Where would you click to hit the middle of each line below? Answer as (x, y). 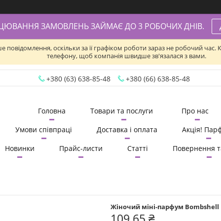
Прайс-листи (81, 148)
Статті (138, 148)
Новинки (20, 148)
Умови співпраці (44, 130)
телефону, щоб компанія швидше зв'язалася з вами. (127, 56)
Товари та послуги (122, 111)
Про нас (195, 111)
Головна (52, 111)
